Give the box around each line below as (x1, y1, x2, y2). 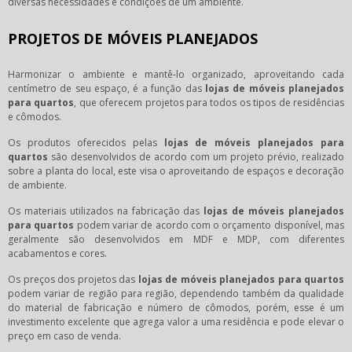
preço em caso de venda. (8, 328, 121, 343)
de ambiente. (8, 178, 67, 192)
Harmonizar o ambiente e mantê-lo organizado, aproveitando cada (8, 67, 344, 81)
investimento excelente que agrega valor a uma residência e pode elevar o (8, 314, 344, 328)
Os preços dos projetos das (8, 272, 138, 286)
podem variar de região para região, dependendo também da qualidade (8, 286, 344, 300)
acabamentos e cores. (8, 246, 107, 260)
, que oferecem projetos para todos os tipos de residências (74, 95, 345, 109)
